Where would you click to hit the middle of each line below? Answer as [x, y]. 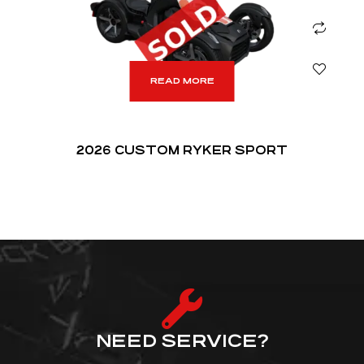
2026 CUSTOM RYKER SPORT [182, 149]
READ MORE [182, 80]
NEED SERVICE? [182, 340]
